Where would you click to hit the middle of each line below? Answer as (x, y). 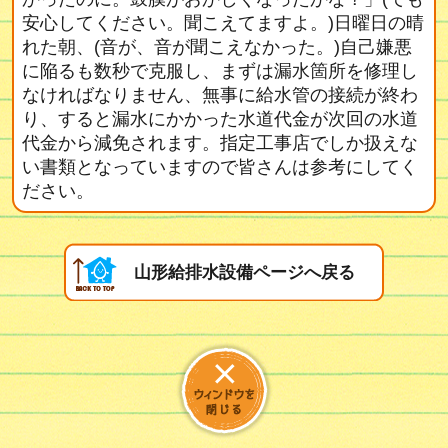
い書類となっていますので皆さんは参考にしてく (220, 167)
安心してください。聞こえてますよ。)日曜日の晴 (223, 23)
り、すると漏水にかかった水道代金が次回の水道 (220, 119)
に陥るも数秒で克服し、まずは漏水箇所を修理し (220, 71)
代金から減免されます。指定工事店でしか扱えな (220, 143)
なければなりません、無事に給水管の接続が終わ (220, 95)
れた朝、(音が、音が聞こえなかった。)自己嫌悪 (217, 47)
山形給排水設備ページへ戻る (244, 272)
